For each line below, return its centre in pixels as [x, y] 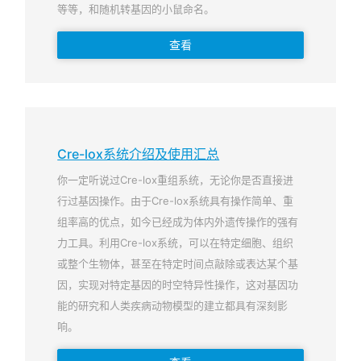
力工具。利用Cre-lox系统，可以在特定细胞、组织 [176, 243]
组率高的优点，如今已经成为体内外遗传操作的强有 [178, 222]
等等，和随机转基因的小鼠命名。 [136, 9]
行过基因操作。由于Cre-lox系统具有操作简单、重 [176, 201]
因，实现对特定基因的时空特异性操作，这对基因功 [178, 284]
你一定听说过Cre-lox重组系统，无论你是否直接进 [176, 180]
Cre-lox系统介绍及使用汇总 [139, 154]
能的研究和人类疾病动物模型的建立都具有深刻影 [173, 305]
